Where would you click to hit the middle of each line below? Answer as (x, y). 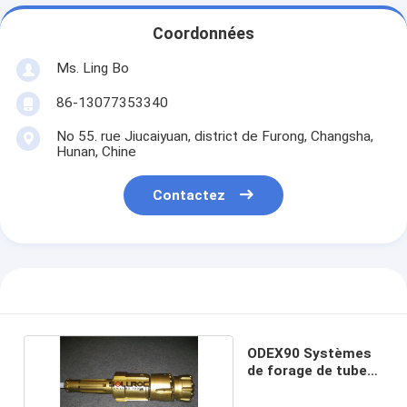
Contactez (189, 196)
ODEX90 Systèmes (310, 353)
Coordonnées (203, 34)
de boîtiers (284, 387)
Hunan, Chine (96, 151)
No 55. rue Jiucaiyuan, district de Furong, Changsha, (214, 136)
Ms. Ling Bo (92, 68)
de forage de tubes (312, 370)
